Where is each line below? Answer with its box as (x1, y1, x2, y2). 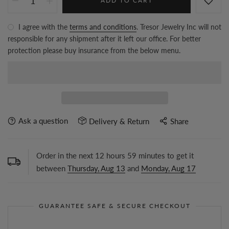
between (36, 163, 67, 173)
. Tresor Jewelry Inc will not (136, 22, 221, 32)
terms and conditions (70, 22, 136, 32)
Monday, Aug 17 (141, 163, 196, 173)
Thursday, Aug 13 (67, 163, 125, 173)
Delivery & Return (89, 116, 149, 126)
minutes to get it (136, 150, 194, 160)
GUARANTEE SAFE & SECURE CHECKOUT (38, 201, 191, 210)
